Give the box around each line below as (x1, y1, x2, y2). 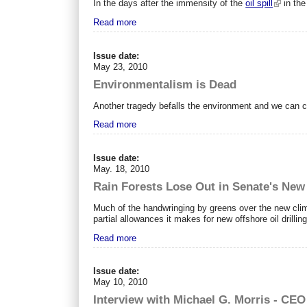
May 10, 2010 (93, 277, 148, 288)
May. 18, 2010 (93, 163, 150, 174)
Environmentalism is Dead (93, 77, 237, 91)
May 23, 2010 (93, 61, 148, 72)
